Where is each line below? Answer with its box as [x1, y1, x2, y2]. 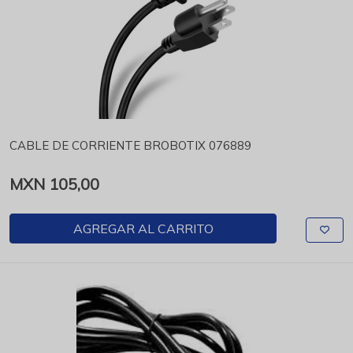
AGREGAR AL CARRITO [72, 221, 214, 236]
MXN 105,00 [9, 174, 99, 194]
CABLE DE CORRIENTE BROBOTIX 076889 [9, 138, 251, 153]
